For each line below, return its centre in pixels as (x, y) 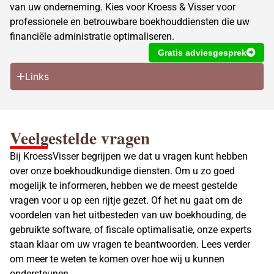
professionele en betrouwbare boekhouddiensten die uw (130, 21)
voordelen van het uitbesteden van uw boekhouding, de (128, 215)
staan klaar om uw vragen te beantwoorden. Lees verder (130, 244)
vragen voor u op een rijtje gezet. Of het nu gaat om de (126, 200)
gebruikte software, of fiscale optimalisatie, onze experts (131, 230)
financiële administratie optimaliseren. (92, 36)
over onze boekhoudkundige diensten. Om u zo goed (122, 171)
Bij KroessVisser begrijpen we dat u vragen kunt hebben (129, 156)
